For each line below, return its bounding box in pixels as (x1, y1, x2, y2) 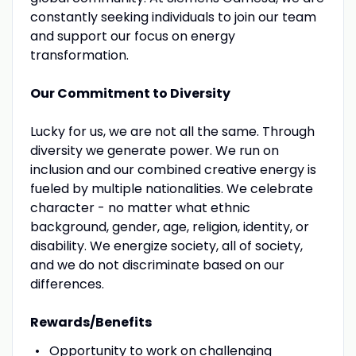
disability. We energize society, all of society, (29, 236, 303, 255)
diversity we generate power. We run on (29, 141, 279, 160)
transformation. (29, 45, 129, 64)
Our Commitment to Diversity (29, 83, 230, 103)
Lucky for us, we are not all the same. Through (29, 122, 315, 141)
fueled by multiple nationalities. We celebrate (29, 179, 313, 198)
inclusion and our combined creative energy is (29, 160, 316, 179)
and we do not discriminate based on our (29, 255, 284, 274)
